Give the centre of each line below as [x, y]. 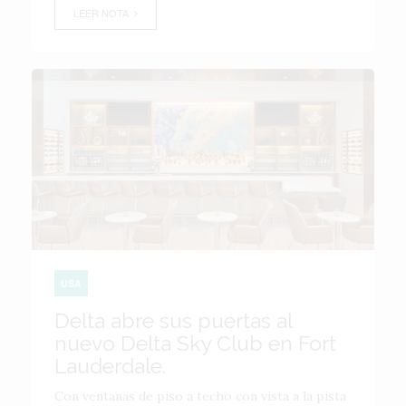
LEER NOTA [104, 13]
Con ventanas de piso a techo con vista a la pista [200, 396]
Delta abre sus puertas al [173, 320]
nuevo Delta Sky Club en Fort [195, 343]
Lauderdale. [110, 366]
